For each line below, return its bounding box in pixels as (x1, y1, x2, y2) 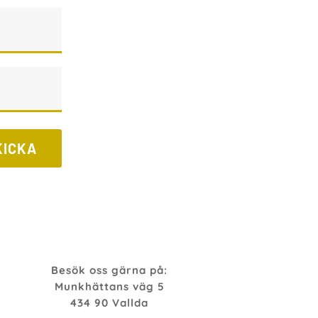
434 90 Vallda (70, 295, 149, 309)
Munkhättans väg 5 (54, 279, 165, 293)
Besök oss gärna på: (51, 263, 168, 277)
